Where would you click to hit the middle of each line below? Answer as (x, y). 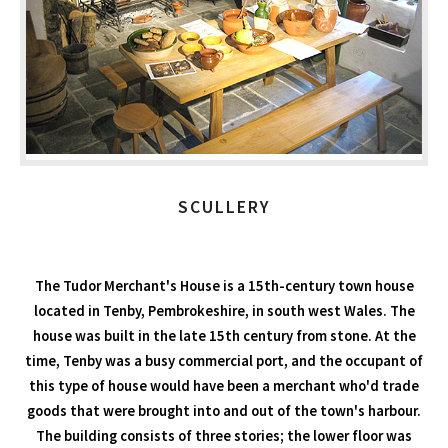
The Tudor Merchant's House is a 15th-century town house (224, 286)
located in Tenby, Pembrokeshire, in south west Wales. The (224, 311)
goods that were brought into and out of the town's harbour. (224, 411)
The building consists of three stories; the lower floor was (224, 436)
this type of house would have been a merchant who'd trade (224, 386)
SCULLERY (224, 206)
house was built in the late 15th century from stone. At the (224, 336)
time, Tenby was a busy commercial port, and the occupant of (224, 361)
